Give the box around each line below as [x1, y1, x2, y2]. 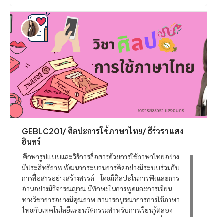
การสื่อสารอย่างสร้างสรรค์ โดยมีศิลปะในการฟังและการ [22, 173, 179, 182]
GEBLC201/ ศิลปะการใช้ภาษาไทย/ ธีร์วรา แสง [22, 125, 184, 136]
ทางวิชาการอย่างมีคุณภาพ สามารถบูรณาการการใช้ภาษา [22, 194, 180, 203]
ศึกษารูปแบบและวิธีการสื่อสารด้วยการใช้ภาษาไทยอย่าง [22, 152, 179, 161]
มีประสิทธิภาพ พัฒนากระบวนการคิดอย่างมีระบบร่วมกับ [22, 162, 180, 171]
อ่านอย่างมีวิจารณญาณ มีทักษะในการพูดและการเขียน [22, 184, 172, 193]
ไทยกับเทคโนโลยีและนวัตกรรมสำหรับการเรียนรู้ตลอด [22, 205, 173, 214]
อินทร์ [22, 136, 41, 147]
